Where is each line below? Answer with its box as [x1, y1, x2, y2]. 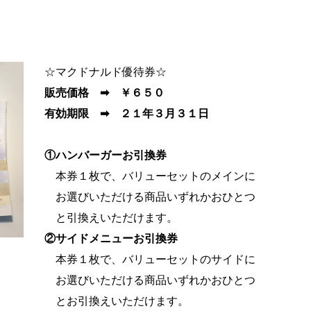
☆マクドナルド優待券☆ [44, 66, 167, 78]
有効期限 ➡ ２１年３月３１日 [44, 108, 209, 120]
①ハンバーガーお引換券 [44, 149, 167, 162]
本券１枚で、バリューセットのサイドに [44, 253, 255, 266]
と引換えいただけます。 [44, 212, 178, 224]
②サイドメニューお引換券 [44, 233, 178, 245]
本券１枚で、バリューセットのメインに [44, 170, 255, 183]
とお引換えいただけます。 [44, 295, 189, 308]
